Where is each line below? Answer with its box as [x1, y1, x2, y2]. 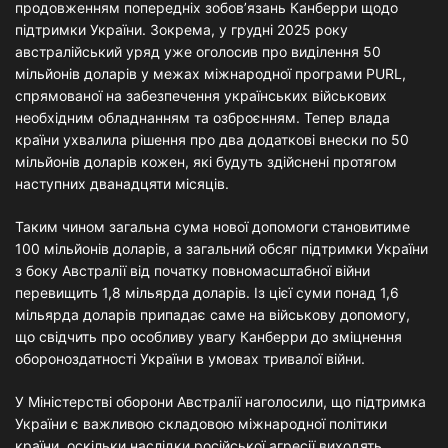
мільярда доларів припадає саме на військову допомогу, [15, 306, 410, 323]
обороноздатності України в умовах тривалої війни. [15, 350, 365, 367]
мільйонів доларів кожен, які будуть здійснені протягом [15, 153, 397, 170]
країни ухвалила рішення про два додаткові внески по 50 [15, 131, 409, 148]
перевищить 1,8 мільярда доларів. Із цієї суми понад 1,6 [15, 284, 399, 301]
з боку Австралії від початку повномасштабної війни [15, 262, 370, 279]
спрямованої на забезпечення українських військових [15, 87, 387, 104]
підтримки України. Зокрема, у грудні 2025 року [15, 21, 348, 38]
